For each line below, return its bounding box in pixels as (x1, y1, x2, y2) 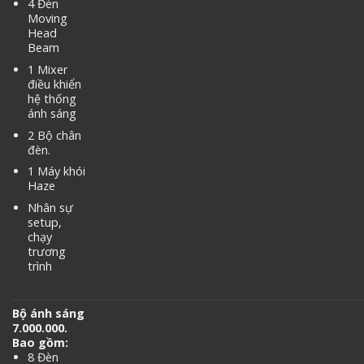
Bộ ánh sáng (12, 305, 84, 322)
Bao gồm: (12, 335, 68, 351)
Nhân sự (27, 199, 73, 215)
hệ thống (27, 91, 76, 106)
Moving (27, 11, 67, 27)
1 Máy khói (27, 163, 85, 180)
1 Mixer (27, 62, 67, 77)
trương (27, 243, 66, 259)
